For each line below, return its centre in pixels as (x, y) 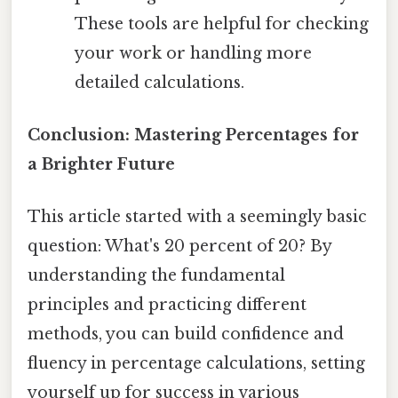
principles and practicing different (167, 305)
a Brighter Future (101, 164)
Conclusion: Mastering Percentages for (193, 135)
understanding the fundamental (156, 276)
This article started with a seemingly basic (197, 217)
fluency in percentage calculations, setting (196, 364)
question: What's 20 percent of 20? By (179, 247)
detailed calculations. (159, 82)
